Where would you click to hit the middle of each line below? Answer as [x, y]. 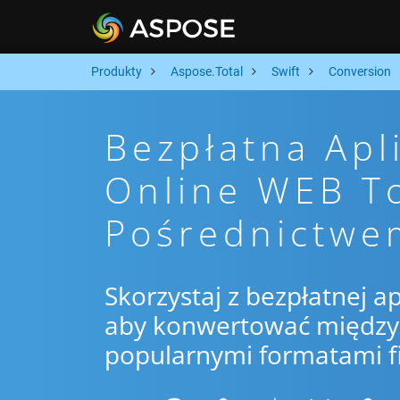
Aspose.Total [207, 71]
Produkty [117, 71]
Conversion [360, 71]
